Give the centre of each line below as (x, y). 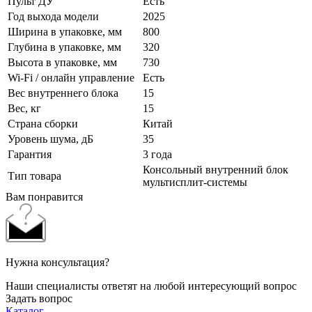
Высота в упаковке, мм (62, 63)
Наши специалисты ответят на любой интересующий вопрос (151, 286)
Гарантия (30, 155)
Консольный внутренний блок (216, 170)
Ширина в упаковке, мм (65, 32)
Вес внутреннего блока (63, 93)
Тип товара (34, 176)
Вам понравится (44, 197)
